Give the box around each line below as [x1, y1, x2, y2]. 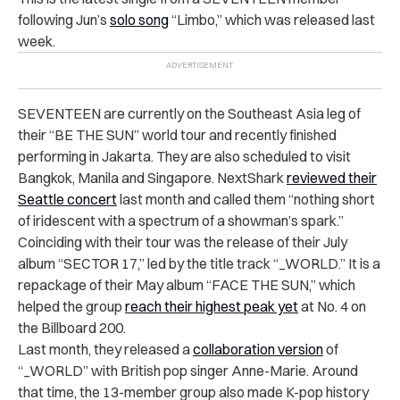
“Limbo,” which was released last [169, 10, 375, 29]
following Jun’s [18, 10, 110, 29]
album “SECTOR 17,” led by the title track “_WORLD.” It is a [18, 254, 380, 272]
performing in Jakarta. [18, 146, 156, 165]
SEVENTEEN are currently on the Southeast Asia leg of [18, 104, 361, 122]
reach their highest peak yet [125, 296, 298, 315]
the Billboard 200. [18, 318, 126, 337]
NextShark [217, 168, 287, 187]
